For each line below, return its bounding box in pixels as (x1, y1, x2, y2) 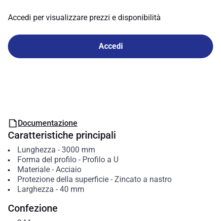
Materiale (17, 165, 50, 174)
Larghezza (17, 184, 54, 194)
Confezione (8, 202, 58, 214)
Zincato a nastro (114, 175, 172, 184)
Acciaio (55, 165, 81, 174)
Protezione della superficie (17, 175, 109, 184)
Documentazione (18, 118, 77, 128)
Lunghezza (17, 145, 56, 154)
